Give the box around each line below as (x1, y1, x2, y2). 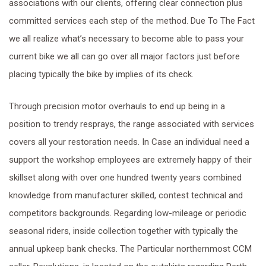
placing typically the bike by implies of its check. (9, 69, 194, 80)
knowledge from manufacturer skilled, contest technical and (9, 190, 243, 201)
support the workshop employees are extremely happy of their (9, 154, 252, 165)
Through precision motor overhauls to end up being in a (9, 101, 225, 112)
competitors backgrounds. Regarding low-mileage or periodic (9, 208, 246, 218)
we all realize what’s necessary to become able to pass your (9, 33, 244, 44)
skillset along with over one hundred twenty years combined (9, 172, 242, 183)
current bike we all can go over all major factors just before (9, 51, 240, 62)
